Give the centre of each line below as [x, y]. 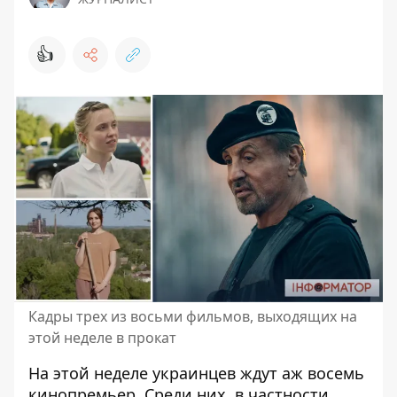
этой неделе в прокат [102, 337]
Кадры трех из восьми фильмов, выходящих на [193, 316]
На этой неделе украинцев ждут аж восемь [196, 373]
